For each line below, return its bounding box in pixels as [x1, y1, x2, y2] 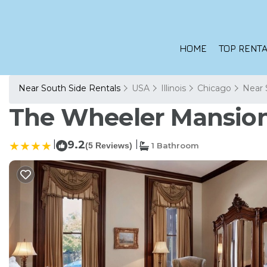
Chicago [197, 83, 231, 94]
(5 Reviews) [85, 141, 132, 150]
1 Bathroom [149, 141, 199, 150]
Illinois [161, 83, 186, 94]
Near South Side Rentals [18, 83, 123, 94]
